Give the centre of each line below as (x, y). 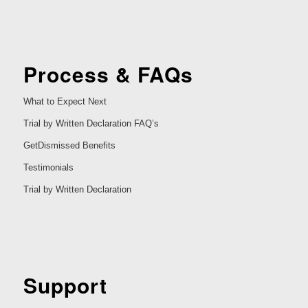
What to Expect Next (65, 102)
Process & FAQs (108, 74)
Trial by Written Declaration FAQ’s (91, 124)
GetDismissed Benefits (69, 146)
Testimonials (48, 168)
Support (65, 285)
